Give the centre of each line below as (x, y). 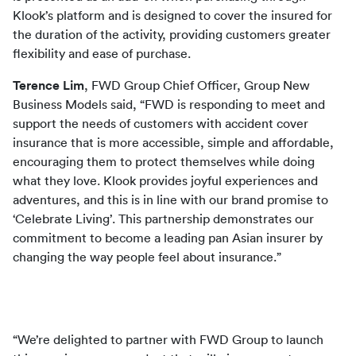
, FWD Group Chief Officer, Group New (197, 86)
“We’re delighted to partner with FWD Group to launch (168, 340)
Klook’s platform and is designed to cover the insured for (172, 16)
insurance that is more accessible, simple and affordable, (173, 143)
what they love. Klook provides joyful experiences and (165, 181)
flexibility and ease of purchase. (102, 54)
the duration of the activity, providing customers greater (172, 35)
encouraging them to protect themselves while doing (164, 162)
